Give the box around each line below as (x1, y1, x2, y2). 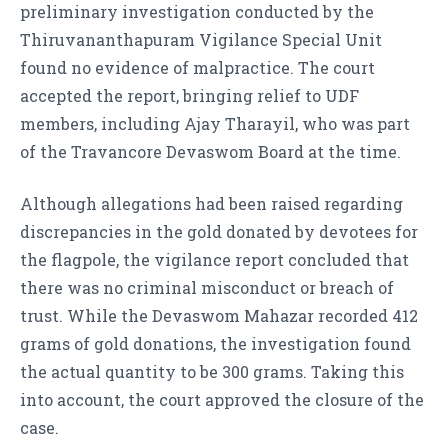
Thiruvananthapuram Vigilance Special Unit (20, 29, 382, 51)
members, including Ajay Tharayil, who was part (20, 113, 410, 135)
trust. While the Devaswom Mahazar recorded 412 (20, 305, 418, 327)
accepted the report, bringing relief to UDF (20, 85, 359, 107)
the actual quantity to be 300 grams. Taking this (20, 361, 404, 383)
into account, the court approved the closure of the (20, 389, 424, 411)
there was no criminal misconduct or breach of (20, 277, 394, 299)
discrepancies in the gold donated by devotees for (20, 221, 418, 243)
